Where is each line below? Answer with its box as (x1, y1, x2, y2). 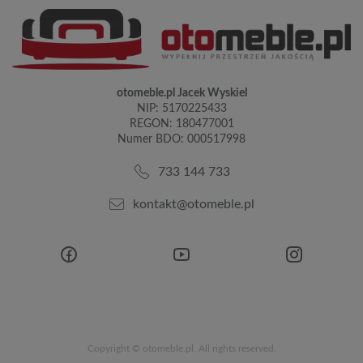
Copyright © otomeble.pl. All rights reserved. (87, 344, 276, 354)
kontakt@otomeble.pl (133, 197, 254, 211)
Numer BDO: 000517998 (117, 134, 246, 146)
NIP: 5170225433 (136, 103, 227, 115)
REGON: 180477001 (129, 118, 234, 130)
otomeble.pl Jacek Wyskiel (116, 88, 247, 100)
